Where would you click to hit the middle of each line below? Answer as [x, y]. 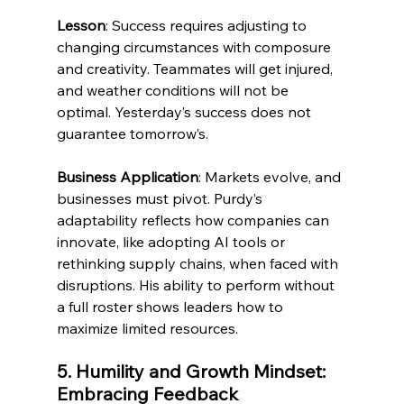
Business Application [127, 177]
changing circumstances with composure [195, 47]
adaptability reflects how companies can [194, 220]
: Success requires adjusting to [207, 26]
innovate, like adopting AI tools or [172, 242]
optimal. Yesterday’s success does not [185, 112]
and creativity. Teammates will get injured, [196, 69]
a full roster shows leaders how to [171, 307]
